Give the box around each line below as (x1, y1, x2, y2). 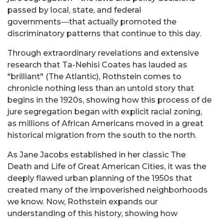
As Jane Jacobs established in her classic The (7, 150, 186, 160)
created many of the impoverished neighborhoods (7, 185, 208, 195)
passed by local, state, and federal (7, 5, 141, 15)
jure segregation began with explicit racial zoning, (7, 107, 202, 117)
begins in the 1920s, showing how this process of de (7, 95, 212, 105)
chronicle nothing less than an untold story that (7, 84, 194, 93)
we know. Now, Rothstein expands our (7, 197, 158, 207)
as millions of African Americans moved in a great (7, 119, 203, 129)
